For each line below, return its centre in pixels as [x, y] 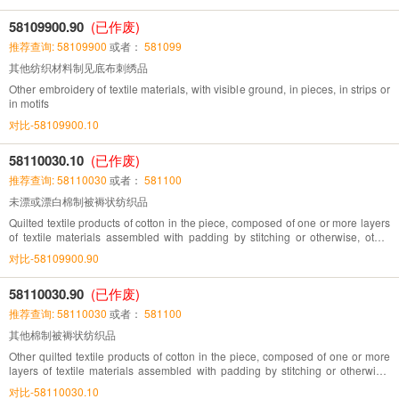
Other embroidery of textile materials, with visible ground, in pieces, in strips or [199, 88]
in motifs [29, 102]
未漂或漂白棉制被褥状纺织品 [78, 200]
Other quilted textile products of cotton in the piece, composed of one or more [199, 355]
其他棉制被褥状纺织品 [62, 334]
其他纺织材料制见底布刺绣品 [78, 67]
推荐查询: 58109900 [58, 45]
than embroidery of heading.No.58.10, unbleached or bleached [161, 250]
